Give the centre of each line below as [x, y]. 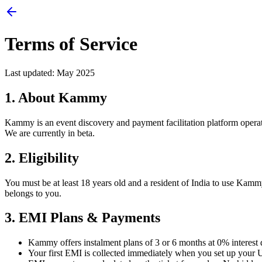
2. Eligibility [42, 158]
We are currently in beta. [50, 133]
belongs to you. [33, 193]
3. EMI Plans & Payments [82, 218]
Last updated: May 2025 [50, 73]
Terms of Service [71, 44]
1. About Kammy [56, 97]
